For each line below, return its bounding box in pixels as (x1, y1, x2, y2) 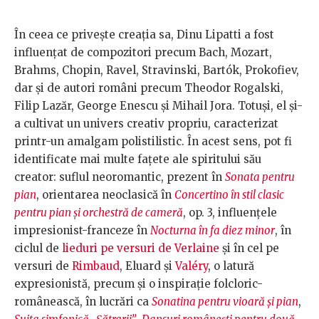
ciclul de (14, 241, 62, 256)
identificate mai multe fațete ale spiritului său (14, 152, 261, 167)
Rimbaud (72, 259, 120, 273)
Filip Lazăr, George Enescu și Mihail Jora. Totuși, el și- (14, 99, 303, 113)
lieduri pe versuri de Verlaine (62, 241, 219, 256)
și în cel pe (219, 241, 279, 256)
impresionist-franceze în (14, 224, 150, 238)
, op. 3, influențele (183, 206, 277, 220)
